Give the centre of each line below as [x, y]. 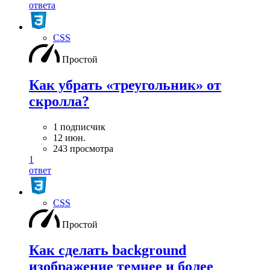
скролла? [59, 101]
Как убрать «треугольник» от [125, 85]
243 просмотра [83, 148]
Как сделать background [108, 250]
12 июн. [69, 137]
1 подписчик [79, 127]
